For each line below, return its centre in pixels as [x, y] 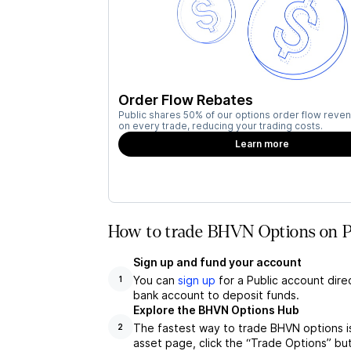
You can [155, 280]
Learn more [262, 144]
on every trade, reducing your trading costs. [220, 126]
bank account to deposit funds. [216, 295]
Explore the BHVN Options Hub [216, 310]
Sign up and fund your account [217, 262]
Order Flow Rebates [185, 100]
